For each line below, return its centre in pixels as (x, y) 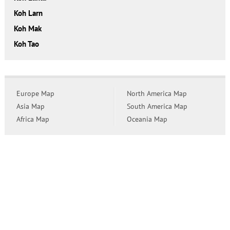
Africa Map (33, 119)
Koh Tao (26, 44)
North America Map (157, 94)
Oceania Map (147, 119)
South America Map (157, 107)
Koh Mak (27, 29)
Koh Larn (28, 13)
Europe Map (35, 94)
